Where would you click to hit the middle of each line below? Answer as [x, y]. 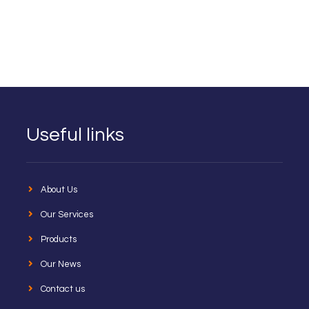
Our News [60, 264]
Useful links [75, 135]
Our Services [67, 215]
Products [58, 239]
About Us [59, 190]
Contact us [62, 289]
